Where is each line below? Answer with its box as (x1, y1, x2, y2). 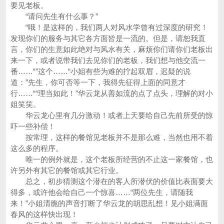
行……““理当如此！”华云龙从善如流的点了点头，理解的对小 (10, 89, 213, 97)
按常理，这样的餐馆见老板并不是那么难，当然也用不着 (10, 133, 213, 141)
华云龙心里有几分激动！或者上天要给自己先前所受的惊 (10, 111, 213, 119)
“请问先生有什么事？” (10, 12, 98, 20)
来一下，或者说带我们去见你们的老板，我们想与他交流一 (10, 56, 205, 64)
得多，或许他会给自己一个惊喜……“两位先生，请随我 (10, 188, 193, 196)
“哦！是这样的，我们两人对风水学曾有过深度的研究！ (10, 23, 208, 31)
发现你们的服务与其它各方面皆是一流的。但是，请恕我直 (10, 34, 205, 42)
